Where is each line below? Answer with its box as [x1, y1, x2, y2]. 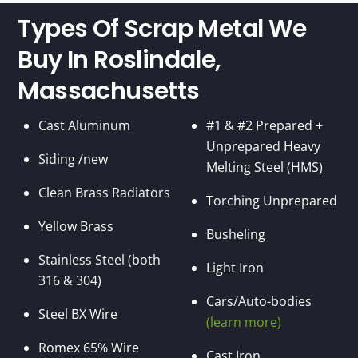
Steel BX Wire [38, 305, 117, 324]
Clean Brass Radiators [38, 184, 170, 202]
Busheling [205, 225, 265, 244]
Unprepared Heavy [205, 137, 320, 156]
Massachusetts [18, 74, 200, 109]
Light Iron [205, 259, 264, 277]
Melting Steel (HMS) [205, 158, 323, 177]
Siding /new [38, 150, 108, 169]
